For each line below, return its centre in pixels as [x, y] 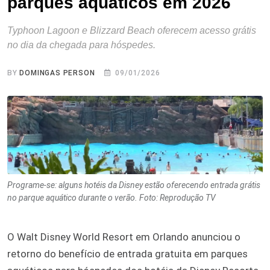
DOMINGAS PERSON [57, 73]
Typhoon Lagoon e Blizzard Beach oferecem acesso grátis [132, 30]
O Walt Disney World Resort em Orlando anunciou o [124, 237]
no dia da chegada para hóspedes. [81, 45]
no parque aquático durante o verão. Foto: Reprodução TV [111, 197]
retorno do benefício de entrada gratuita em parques [127, 253]
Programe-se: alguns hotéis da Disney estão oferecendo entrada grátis [134, 185]
